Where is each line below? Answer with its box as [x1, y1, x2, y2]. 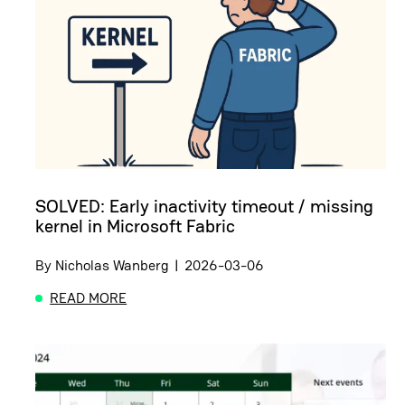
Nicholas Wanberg [55, 256, 169, 276]
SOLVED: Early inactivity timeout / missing [35, 194, 373, 219]
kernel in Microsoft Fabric [35, 214, 235, 239]
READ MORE [50, 288, 127, 308]
